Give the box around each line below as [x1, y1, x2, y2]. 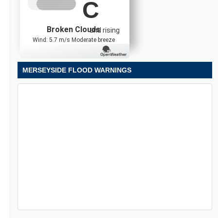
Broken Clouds [47, 24, 100, 34]
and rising [90, 26, 120, 35]
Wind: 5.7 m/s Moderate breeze [32, 36, 115, 43]
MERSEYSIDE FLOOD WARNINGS [22, 66, 131, 74]
